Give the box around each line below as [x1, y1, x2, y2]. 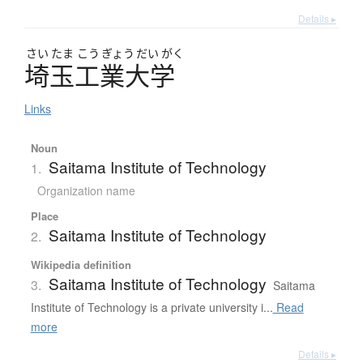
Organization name [36, 182, 135, 199]
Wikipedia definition [30, 257, 131, 273]
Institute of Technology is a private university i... [30, 299, 273, 316]
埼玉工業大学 [24, 58, 175, 93]
